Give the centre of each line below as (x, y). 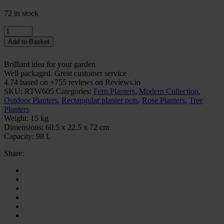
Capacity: (19, 136)
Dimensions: (24, 127)
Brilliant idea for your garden (50, 64)
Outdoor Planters (31, 100)
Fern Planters (114, 91)
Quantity (17, 29)
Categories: (75, 91)
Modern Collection (169, 91)
